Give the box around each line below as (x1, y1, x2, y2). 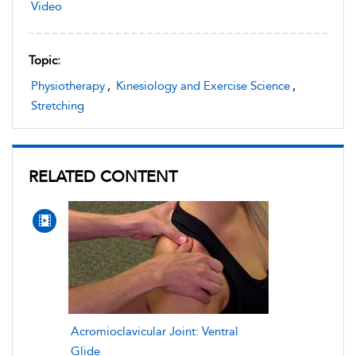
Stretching (31, 99, 84, 113)
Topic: (29, 53, 60, 68)
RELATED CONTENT (29, 167, 177, 186)
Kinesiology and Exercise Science (116, 79, 290, 93)
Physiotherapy (31, 79, 105, 93)
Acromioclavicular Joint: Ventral (71, 323, 238, 339)
